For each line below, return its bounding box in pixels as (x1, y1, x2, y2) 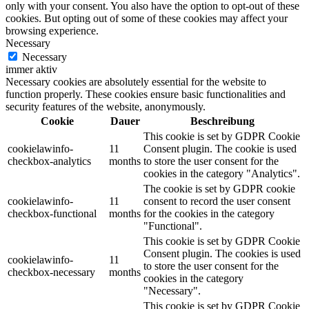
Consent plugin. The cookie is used (143, 142, 297, 154)
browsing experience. (6, 24, 99, 37)
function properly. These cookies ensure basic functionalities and (6, 88, 286, 100)
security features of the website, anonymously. (6, 100, 206, 112)
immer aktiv (6, 63, 57, 75)
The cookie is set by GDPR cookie (143, 182, 295, 195)
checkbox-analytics (8, 154, 91, 167)
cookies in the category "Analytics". (143, 167, 300, 179)
